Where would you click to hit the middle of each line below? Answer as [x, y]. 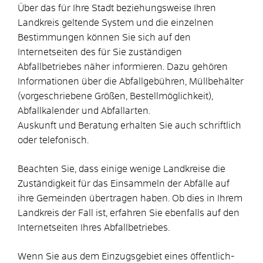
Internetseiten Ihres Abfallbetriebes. [94, 227]
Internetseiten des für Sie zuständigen [100, 52]
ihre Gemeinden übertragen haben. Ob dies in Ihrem [130, 198]
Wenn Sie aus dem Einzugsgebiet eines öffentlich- [126, 256]
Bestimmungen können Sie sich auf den [104, 37]
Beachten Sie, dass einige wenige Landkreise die [122, 169]
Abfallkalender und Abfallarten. [84, 111]
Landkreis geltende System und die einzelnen [116, 23]
